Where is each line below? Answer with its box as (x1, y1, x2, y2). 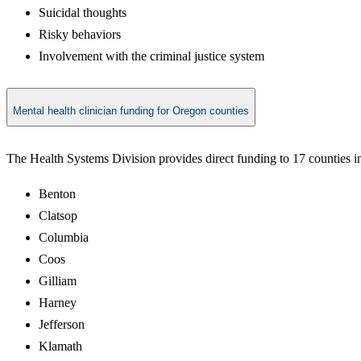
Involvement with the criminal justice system (39, 48, 264, 63)
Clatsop (39, 209, 77, 223)
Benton (39, 187, 76, 201)
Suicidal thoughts (39, 5, 127, 19)
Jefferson (39, 317, 85, 332)
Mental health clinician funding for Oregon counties (13, 104, 249, 117)
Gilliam (39, 274, 77, 288)
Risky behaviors (39, 27, 121, 41)
